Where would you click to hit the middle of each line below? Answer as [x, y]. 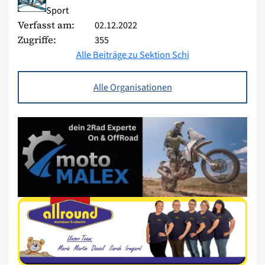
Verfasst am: [46, 25]
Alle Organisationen [132, 88]
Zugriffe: [37, 40]
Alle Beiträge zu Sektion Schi [132, 55]
